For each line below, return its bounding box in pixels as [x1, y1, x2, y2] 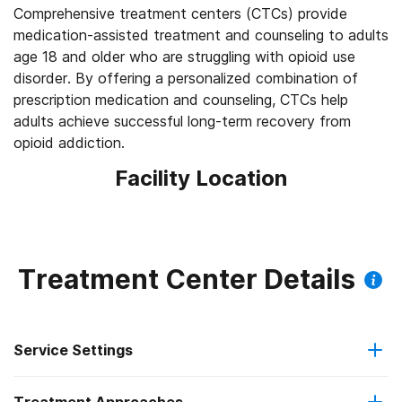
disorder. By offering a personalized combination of [13, 69, 358, 87]
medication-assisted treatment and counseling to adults [13, 26, 389, 44]
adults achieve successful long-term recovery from [13, 112, 351, 130]
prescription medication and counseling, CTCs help [13, 91, 348, 109]
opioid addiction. [13, 134, 125, 152]
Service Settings [13, 340, 133, 359]
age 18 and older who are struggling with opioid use [13, 48, 355, 66]
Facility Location [115, 165, 287, 191]
